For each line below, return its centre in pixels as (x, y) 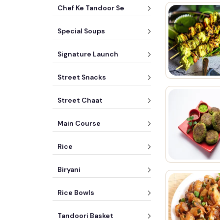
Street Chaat (80, 100)
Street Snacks (82, 77)
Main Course (79, 123)
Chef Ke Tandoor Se (91, 8)
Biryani (69, 169)
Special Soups (81, 31)
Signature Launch (88, 54)
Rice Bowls (76, 192)
